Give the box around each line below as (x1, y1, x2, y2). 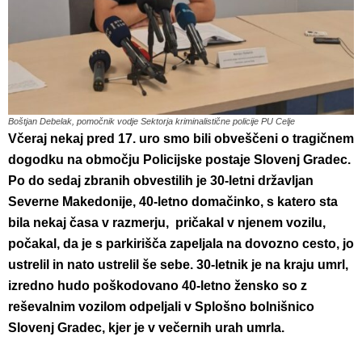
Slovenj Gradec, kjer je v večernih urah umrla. (8, 320, 284, 335)
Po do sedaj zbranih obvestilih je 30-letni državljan (8, 173, 314, 187)
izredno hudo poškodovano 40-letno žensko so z (8, 278, 307, 293)
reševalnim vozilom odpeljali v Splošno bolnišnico (8, 299, 314, 314)
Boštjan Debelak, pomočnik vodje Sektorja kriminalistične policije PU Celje (8, 116, 295, 126)
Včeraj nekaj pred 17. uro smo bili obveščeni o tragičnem (8, 131, 354, 145)
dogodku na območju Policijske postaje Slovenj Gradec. (8, 152, 351, 166)
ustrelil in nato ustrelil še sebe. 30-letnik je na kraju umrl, (8, 257, 348, 271)
